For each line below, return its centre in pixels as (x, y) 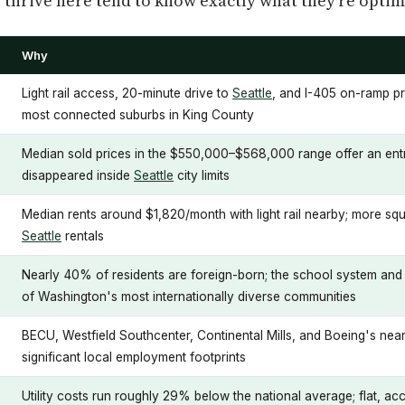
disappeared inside (78, 176)
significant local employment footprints (134, 358)
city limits (202, 176)
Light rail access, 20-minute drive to (127, 94)
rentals (83, 236)
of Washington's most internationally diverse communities (189, 297)
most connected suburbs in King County (138, 115)
